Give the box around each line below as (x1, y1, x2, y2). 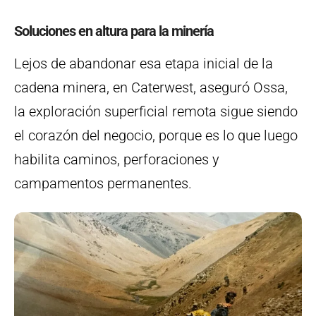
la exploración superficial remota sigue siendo (14, 103, 298, 121)
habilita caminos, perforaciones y (14, 151, 219, 169)
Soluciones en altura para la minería (14, 23, 214, 40)
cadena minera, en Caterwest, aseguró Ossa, (14, 79, 288, 97)
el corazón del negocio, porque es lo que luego (14, 127, 298, 145)
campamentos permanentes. (14, 175, 192, 193)
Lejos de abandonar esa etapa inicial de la (14, 55, 273, 73)
